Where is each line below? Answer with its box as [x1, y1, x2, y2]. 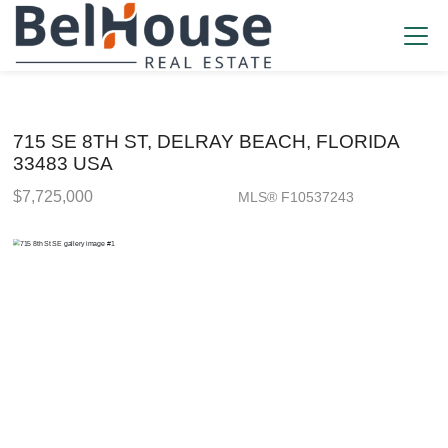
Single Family [127, 191, 204, 205]
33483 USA [13, 153, 113, 174]
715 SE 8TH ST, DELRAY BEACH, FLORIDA [13, 131, 399, 152]
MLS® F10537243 [238, 189, 354, 205]
